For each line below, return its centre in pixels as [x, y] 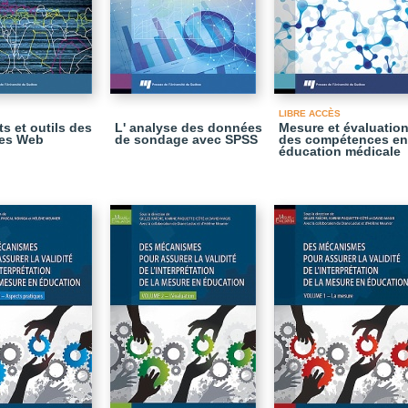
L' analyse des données [189, 127]
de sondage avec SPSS [186, 139]
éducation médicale [340, 151]
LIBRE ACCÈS [310, 113]
